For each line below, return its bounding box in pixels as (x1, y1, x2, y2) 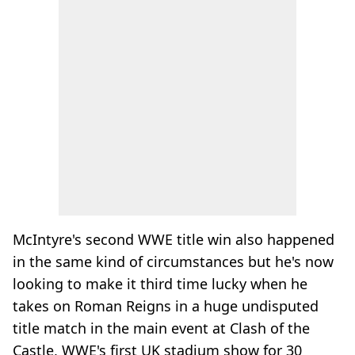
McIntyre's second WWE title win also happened (13, 230, 334, 249)
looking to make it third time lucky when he (13, 274, 307, 293)
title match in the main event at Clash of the (13, 319, 310, 338)
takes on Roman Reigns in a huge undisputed (13, 296, 319, 315)
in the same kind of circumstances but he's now (13, 252, 334, 271)
